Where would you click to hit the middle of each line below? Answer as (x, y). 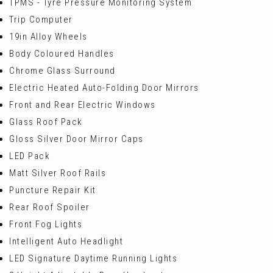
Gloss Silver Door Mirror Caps (76, 139)
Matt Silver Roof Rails (58, 173)
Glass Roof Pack (46, 122)
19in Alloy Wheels (48, 36)
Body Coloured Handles (62, 53)
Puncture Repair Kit (53, 190)
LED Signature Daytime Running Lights (93, 258)
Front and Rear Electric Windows (83, 105)
